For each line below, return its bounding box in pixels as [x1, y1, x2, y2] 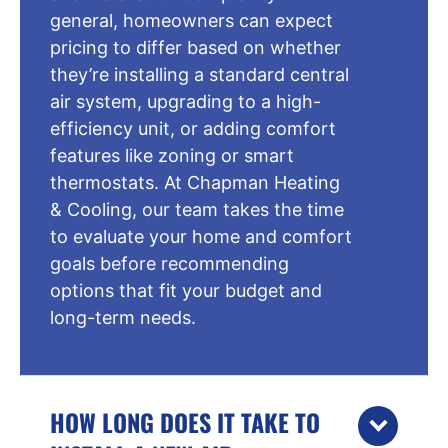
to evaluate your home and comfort [50, 225, 352, 247]
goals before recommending [50, 252, 289, 274]
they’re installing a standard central [50, 63, 349, 85]
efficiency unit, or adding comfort [50, 117, 336, 139]
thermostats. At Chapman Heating [50, 171, 340, 193]
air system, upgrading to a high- [50, 90, 321, 112]
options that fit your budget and [50, 279, 322, 301]
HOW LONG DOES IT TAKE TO [50, 403, 320, 440]
